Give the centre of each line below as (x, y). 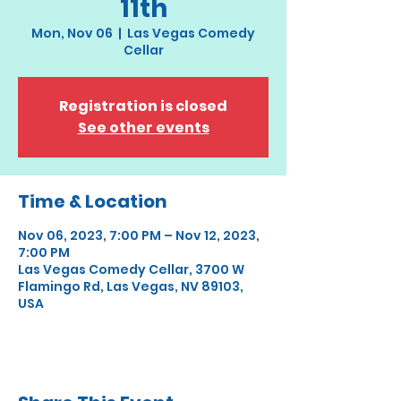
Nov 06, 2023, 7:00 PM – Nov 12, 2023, (139, 235)
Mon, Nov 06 (72, 33)
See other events (143, 128)
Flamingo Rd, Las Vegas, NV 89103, (131, 286)
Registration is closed (143, 106)
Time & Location (93, 201)
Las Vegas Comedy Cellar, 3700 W (131, 269)
